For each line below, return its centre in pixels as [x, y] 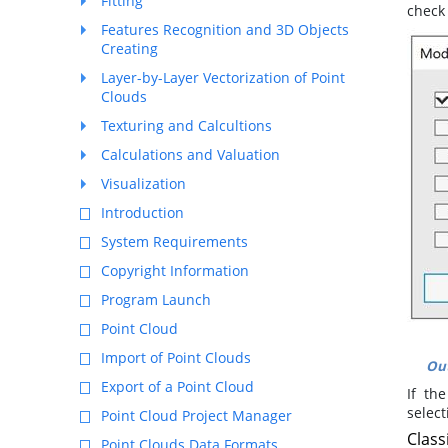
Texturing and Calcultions [186, 125]
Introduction [142, 212]
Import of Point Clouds [176, 357]
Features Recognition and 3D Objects [225, 29]
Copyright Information [175, 270]
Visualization [143, 183]
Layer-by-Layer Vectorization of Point [223, 77]
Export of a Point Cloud [177, 386]
